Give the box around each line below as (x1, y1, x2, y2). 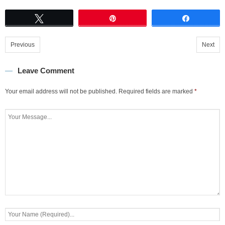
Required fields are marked (119, 88, 194, 95)
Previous (11, 41, 35, 49)
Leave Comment (18, 66, 74, 75)
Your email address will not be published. (5, 88, 117, 95)
